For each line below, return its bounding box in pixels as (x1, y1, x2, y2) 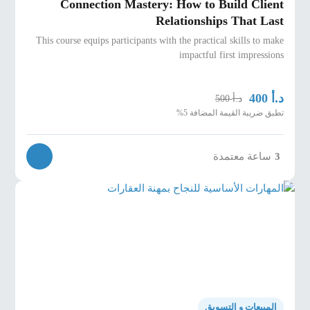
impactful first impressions (179, 48, 284, 60)
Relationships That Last (155, 14, 284, 28)
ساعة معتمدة (212, 150, 271, 162)
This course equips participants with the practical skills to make (35, 34, 284, 46)
